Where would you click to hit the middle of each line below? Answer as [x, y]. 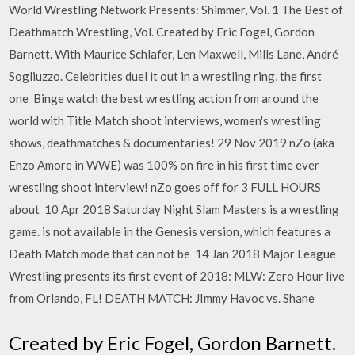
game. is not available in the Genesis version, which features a [170, 231]
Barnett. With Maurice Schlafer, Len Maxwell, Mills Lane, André [174, 54]
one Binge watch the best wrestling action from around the [164, 98]
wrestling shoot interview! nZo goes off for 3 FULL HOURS [165, 187]
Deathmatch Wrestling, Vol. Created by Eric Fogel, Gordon [162, 32]
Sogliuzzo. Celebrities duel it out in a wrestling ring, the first [166, 76]
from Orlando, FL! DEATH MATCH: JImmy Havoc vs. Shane [163, 298]
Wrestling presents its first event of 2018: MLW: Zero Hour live [177, 276]
